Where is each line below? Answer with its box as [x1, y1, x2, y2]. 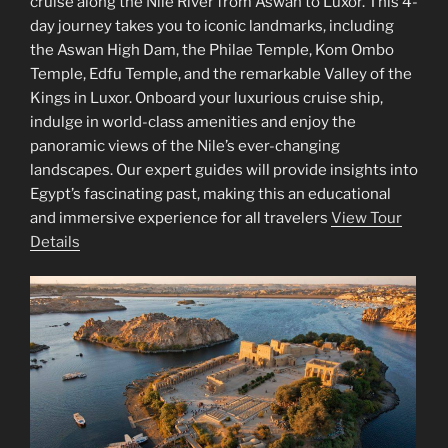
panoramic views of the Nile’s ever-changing [30, 136, 340, 155]
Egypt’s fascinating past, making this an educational [30, 184, 391, 203]
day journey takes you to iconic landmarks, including [30, 16, 394, 35]
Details [30, 232, 80, 251]
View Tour [331, 208, 402, 227]
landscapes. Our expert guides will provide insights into [30, 160, 418, 179]
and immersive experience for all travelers [30, 208, 331, 227]
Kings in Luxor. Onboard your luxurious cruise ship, [30, 88, 383, 107]
